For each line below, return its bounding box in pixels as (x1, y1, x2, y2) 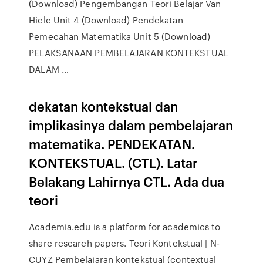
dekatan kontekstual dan (29, 97, 178, 115)
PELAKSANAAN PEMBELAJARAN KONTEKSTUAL (29, 46, 228, 59)
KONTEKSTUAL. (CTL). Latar (29, 153, 198, 171)
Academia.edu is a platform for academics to (29, 220, 221, 233)
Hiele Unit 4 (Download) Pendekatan (29, 14, 183, 26)
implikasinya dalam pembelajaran (29, 116, 234, 134)
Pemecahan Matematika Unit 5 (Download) (29, 30, 211, 43)
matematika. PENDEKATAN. (29, 134, 195, 153)
